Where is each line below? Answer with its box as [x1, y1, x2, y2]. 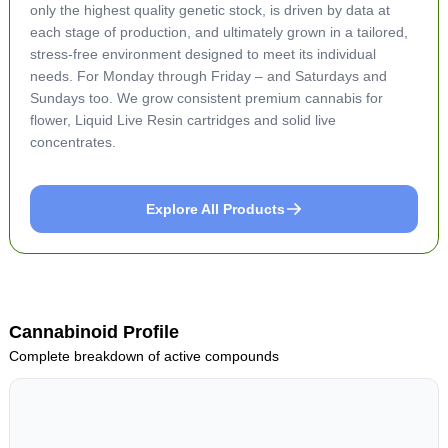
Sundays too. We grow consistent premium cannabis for [29, 90, 383, 106]
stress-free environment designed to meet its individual [29, 46, 376, 62]
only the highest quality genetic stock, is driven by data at [29, 2, 390, 18]
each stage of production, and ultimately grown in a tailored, [29, 24, 408, 40]
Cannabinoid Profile [8, 322, 179, 342]
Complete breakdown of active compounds [8, 348, 279, 364]
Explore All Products [145, 201, 285, 217]
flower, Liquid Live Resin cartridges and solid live [29, 112, 336, 128]
